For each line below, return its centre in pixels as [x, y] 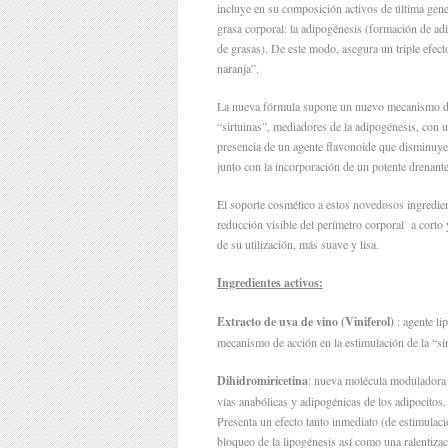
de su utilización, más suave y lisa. [298, 243]
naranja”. [238, 67]
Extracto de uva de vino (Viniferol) [305, 321]
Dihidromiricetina [262, 380]
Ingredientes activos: [270, 282]
